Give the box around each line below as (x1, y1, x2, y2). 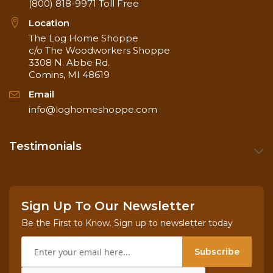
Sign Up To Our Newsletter (21, 199, 195, 214)
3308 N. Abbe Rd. (29, 57, 110, 69)
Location (29, 17, 69, 29)
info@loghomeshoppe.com (29, 104, 157, 116)
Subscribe (194, 246, 239, 258)
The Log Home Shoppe (29, 32, 138, 44)
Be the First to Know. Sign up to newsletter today (21, 218, 233, 229)
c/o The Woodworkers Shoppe (29, 44, 170, 57)
